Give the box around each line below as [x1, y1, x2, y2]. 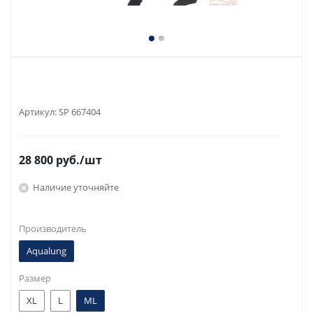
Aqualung [27, 245, 66, 257]
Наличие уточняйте [33, 180, 119, 194]
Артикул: [19, 105, 59, 118]
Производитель [19, 222, 87, 235]
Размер [19, 272, 51, 284]
